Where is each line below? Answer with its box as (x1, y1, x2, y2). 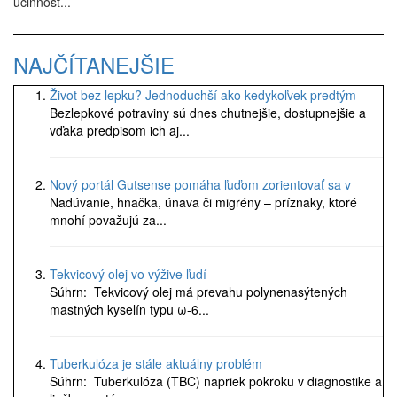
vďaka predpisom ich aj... (50, 121, 190, 139)
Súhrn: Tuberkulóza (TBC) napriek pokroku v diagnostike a (50, 372, 382, 390)
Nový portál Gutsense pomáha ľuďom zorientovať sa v (50, 175, 351, 193)
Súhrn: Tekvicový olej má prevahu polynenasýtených (50, 283, 347, 300)
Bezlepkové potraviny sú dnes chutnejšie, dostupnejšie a (50, 104, 366, 121)
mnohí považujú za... (50, 211, 167, 229)
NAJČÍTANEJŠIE (13, 49, 175, 80)
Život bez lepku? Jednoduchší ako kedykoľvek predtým (50, 86, 356, 104)
